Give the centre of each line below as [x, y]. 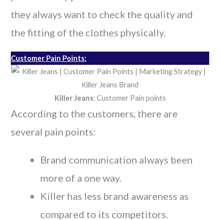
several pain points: [54, 131]
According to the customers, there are [95, 113]
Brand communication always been [117, 159]
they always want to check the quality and [102, 14]
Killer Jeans [74, 98]
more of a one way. [81, 178]
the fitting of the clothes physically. [88, 32]
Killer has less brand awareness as [115, 196]
